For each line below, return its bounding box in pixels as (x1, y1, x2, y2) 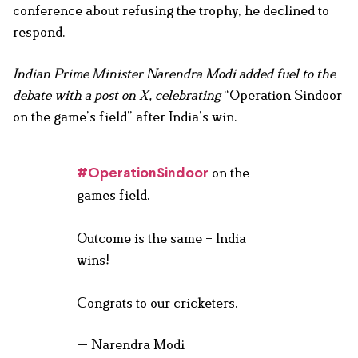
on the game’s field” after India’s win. (13, 109, 237, 125)
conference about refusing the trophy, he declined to (13, 2, 329, 19)
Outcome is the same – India (77, 230, 246, 247)
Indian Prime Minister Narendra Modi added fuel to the (13, 66, 336, 82)
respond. (13, 24, 66, 41)
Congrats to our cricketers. (77, 295, 238, 312)
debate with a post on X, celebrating (13, 87, 224, 104)
